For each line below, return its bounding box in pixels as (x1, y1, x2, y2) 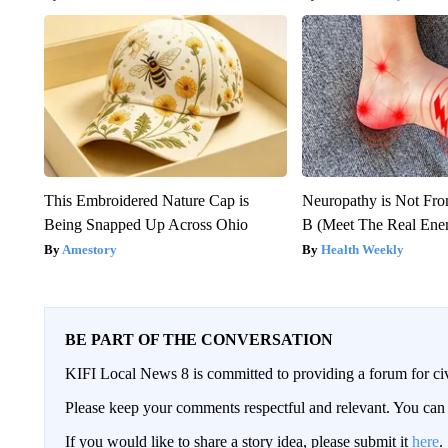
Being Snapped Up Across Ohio (43, 215, 248, 233)
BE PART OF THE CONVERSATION (64, 330, 333, 348)
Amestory (61, 241, 117, 257)
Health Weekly (321, 241, 405, 257)
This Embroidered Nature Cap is (43, 191, 249, 209)
